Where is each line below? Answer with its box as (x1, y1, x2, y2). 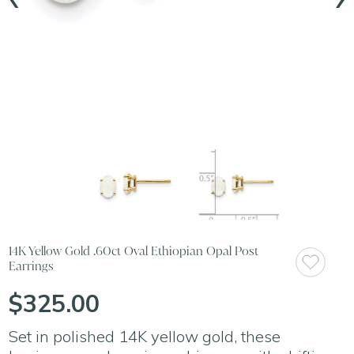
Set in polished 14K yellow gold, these (9, 326, 281, 346)
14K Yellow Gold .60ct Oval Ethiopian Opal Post (9, 243, 259, 258)
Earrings (9, 258, 55, 273)
